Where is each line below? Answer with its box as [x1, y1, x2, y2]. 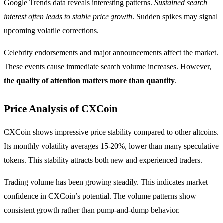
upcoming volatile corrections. [4, 26, 99, 35]
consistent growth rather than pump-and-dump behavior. [4, 206, 180, 215]
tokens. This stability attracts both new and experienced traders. [4, 156, 202, 165]
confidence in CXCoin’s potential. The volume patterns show [4, 192, 196, 201]
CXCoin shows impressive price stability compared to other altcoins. [4, 128, 219, 137]
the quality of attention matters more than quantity [4, 76, 175, 85]
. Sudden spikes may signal [132, 12, 218, 21]
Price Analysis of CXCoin [4, 103, 118, 114]
